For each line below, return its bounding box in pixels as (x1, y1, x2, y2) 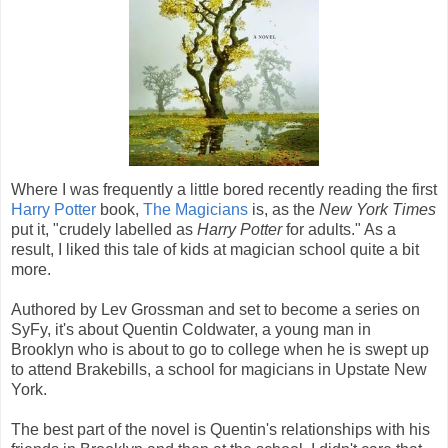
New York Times (319, 200, 436, 218)
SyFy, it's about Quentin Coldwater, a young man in (11, 320, 371, 338)
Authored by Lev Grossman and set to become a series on (11, 300, 420, 318)
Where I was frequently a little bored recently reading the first (11, 180, 437, 198)
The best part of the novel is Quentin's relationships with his (11, 420, 430, 438)
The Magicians (143, 200, 248, 218)
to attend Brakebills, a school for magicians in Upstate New (11, 360, 427, 378)
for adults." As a (282, 220, 396, 238)
